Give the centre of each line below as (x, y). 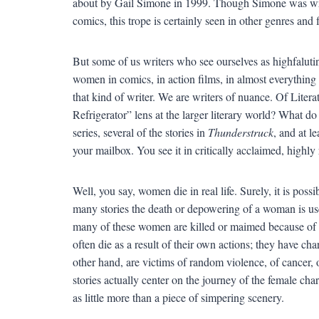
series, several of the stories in (140, 132)
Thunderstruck (240, 132)
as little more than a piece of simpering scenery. (178, 297)
